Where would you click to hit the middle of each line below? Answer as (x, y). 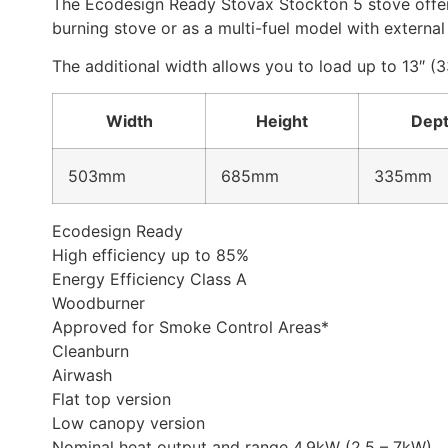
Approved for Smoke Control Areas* (190, 326)
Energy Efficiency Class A (149, 278)
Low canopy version (128, 422)
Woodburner (98, 302)
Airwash (82, 374)
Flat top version (111, 398)
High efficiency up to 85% (150, 254)
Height (282, 120)
